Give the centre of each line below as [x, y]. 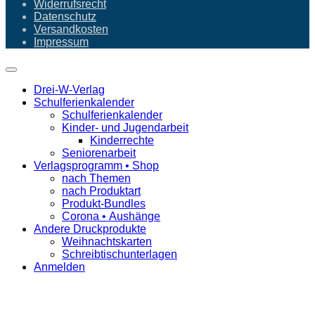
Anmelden [59, 267]
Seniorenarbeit [99, 153]
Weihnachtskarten [107, 242]
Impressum [61, 42]
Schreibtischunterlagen [120, 255]
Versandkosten [71, 30]
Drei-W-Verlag [69, 90]
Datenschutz [65, 17]
